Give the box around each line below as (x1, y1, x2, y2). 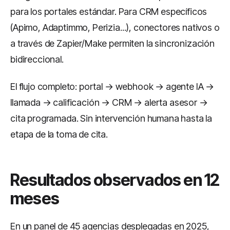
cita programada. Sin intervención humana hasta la (10, 113, 213, 124)
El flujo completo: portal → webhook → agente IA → (10, 81, 215, 92)
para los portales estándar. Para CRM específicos (10, 6, 207, 17)
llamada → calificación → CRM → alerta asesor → (10, 97, 208, 108)
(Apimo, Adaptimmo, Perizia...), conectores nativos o (10, 22, 220, 33)
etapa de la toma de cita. (10, 129, 108, 140)
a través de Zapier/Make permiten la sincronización (10, 38, 215, 49)
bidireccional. (10, 54, 64, 65)
